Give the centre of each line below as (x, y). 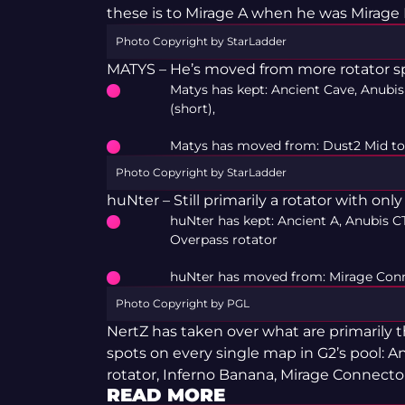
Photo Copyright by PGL (182, 304)
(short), (194, 109)
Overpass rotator (223, 240)
